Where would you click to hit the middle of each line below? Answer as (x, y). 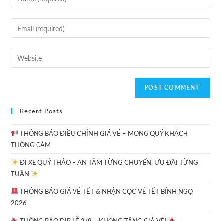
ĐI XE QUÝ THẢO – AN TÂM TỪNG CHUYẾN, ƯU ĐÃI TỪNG (109, 162)
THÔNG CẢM (31, 145)
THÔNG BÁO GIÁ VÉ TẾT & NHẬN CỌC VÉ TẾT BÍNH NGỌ (106, 191)
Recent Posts (41, 111)
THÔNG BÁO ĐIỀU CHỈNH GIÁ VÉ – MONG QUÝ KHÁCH (103, 133)
